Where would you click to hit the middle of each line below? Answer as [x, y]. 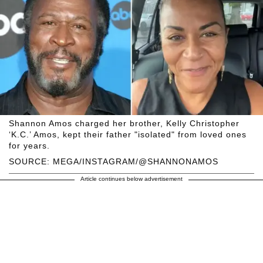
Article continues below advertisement [131, 178]
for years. [29, 145]
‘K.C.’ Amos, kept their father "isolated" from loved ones [128, 134]
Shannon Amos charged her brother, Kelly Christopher [124, 123]
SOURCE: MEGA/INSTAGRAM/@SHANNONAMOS [114, 161]
